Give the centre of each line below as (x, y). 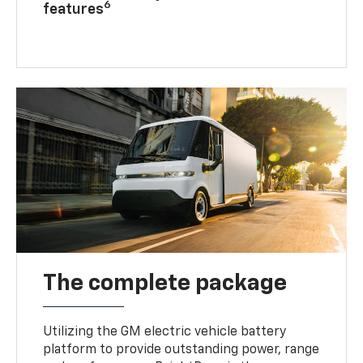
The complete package (165, 283)
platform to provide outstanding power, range (181, 350)
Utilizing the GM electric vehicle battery (165, 332)
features (74, 9)
